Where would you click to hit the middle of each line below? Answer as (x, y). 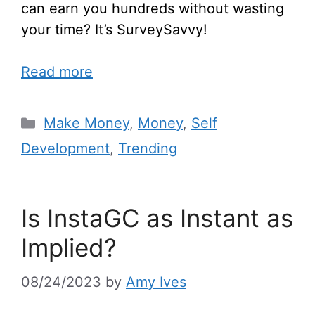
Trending (148, 149)
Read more (57, 72)
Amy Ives (156, 282)
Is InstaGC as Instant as (157, 218)
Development (65, 149)
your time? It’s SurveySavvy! (114, 30)
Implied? (69, 248)
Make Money (86, 123)
